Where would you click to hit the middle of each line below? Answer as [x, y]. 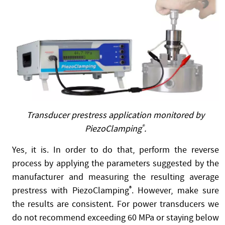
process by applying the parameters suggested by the [116, 163]
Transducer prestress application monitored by [116, 115]
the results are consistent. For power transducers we [116, 204]
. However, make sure [175, 190]
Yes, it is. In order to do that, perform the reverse [116, 150]
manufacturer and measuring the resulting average [116, 177]
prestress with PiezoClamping [71, 190]
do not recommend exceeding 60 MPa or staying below [116, 217]
